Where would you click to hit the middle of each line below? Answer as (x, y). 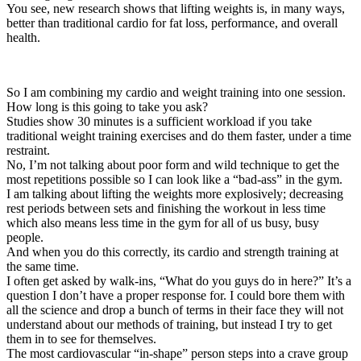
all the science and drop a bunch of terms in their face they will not (175, 309)
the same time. (43, 266)
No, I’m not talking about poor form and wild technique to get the (173, 164)
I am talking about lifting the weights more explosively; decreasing (175, 193)
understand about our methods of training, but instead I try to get (169, 324)
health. (23, 37)
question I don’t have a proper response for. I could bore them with (176, 295)
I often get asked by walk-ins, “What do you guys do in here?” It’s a (179, 280)
